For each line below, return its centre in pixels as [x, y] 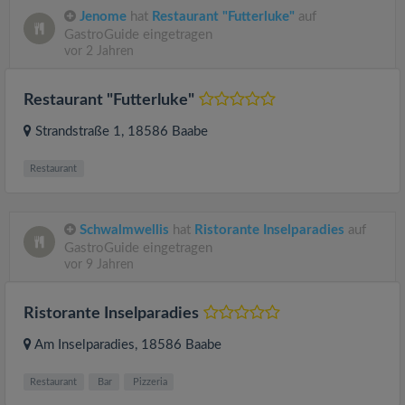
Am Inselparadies [85, 345]
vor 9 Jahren [99, 265]
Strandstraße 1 [78, 132]
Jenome [103, 17]
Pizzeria [148, 382]
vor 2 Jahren [99, 52]
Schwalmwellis [124, 230]
